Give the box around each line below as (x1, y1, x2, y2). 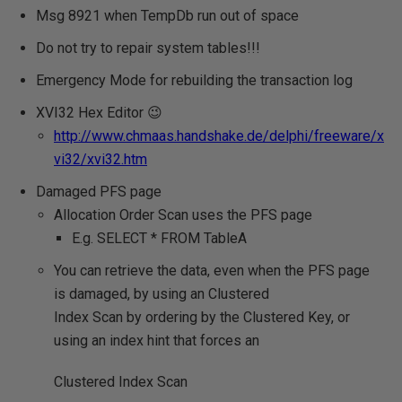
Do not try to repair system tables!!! (36, 39, 260, 57)
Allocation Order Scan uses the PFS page (54, 206, 312, 223)
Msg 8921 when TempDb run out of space (36, 7, 299, 24)
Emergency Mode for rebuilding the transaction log (36, 72, 353, 89)
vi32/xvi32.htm (54, 151, 147, 168)
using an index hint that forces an (54, 332, 259, 349)
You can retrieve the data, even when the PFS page (54, 262, 370, 279)
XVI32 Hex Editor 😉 (36, 104, 162, 121)
